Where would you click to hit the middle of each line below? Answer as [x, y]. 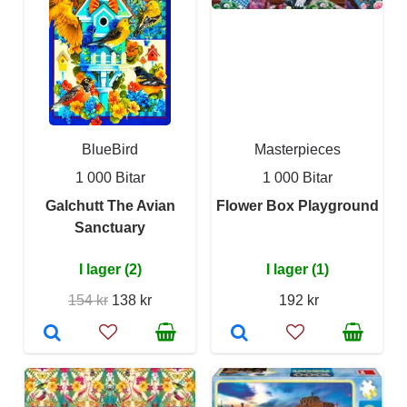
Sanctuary [110, 228]
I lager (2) [110, 269]
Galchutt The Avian [110, 206]
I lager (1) [297, 269]
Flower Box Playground [297, 206]
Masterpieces [297, 149]
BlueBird [110, 149]
